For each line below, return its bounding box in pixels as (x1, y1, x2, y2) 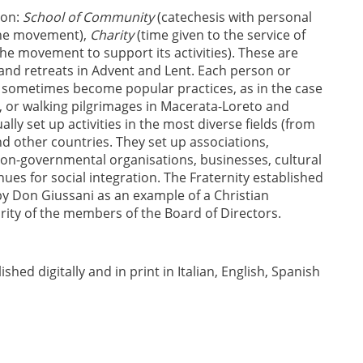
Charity (90, 26, 134, 44)
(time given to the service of (134, 26, 305, 44)
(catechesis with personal (154, 8, 312, 26)
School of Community (23, 8, 154, 26)
